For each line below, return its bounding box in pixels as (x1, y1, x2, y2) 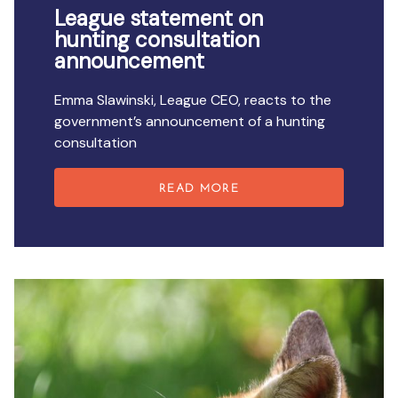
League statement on (54, 4, 264, 33)
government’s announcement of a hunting (54, 111, 326, 131)
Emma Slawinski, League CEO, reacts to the (54, 90, 332, 109)
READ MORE (159, 182, 239, 195)
